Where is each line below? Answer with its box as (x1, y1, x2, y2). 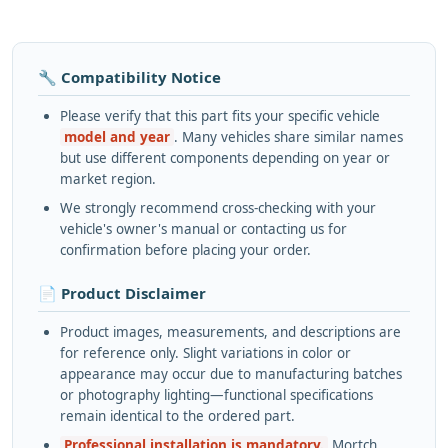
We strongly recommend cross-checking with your (60, 198, 376, 217)
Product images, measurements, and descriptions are (60, 322, 401, 341)
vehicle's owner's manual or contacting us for (60, 219, 347, 238)
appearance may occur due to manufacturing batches (60, 364, 402, 383)
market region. (60, 169, 156, 188)
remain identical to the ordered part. (60, 406, 295, 425)
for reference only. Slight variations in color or (60, 343, 351, 362)
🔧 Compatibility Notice (38, 66, 221, 87)
